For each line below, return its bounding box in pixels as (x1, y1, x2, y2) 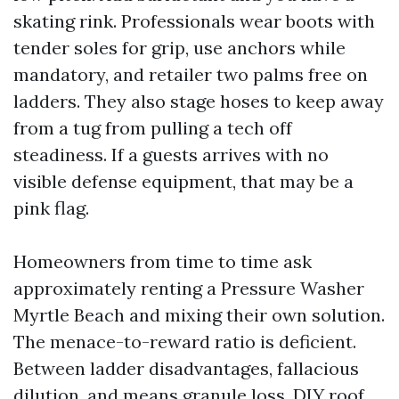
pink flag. (13, 197, 89, 219)
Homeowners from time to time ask (13, 250, 312, 273)
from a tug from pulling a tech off (13, 117, 292, 139)
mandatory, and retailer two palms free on (13, 63, 368, 85)
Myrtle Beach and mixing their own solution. (13, 304, 385, 326)
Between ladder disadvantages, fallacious (13, 357, 359, 379)
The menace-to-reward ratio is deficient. (13, 330, 356, 353)
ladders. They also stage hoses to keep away (13, 90, 384, 112)
